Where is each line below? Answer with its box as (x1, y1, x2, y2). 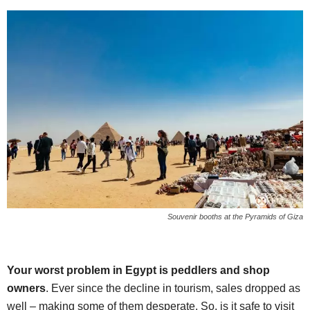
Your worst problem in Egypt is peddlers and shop (7, 264, 270, 277)
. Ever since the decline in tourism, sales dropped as (46, 282, 300, 295)
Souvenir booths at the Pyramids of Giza (167, 212, 303, 221)
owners (7, 282, 46, 295)
